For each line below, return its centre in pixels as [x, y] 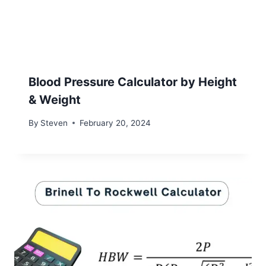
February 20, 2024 [115, 123]
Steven [54, 123]
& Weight [55, 100]
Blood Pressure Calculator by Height [133, 82]
